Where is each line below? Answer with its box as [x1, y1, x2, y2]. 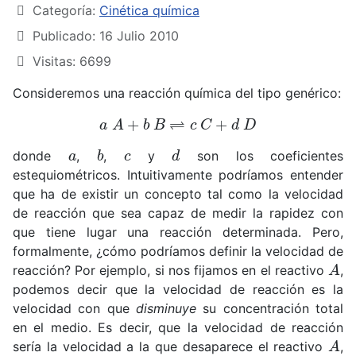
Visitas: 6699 [33, 53, 111, 70]
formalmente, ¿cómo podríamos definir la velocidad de [13, 243, 343, 260]
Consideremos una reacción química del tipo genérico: [13, 85, 341, 102]
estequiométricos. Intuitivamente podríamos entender [13, 167, 343, 184]
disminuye [136, 300, 196, 317]
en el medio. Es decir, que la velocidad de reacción [13, 319, 343, 336]
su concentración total [196, 300, 343, 317]
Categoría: [29, 2, 99, 19]
